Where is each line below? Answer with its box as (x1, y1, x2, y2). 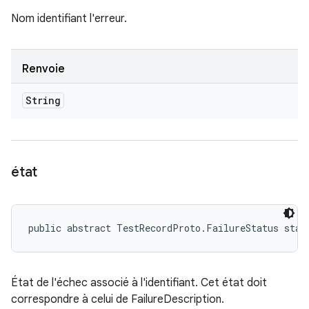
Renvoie (22, 62, 65, 76)
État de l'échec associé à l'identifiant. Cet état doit (11, 276, 267, 290)
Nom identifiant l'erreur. (11, 12, 127, 26)
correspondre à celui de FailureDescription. (11, 292, 224, 306)
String (26, 94, 61, 107)
